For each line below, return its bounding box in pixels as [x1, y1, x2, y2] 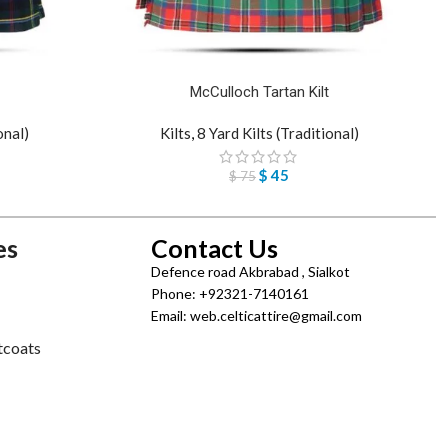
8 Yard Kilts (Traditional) [196, 124, 359, 143]
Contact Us [151, 233, 278, 264]
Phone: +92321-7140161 [151, 285, 309, 303]
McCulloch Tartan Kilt [189, 83, 329, 102]
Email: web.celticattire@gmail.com [151, 307, 362, 325]
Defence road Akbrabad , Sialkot [151, 263, 350, 281]
